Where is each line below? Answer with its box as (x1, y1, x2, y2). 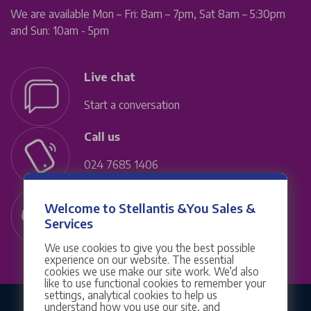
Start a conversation (84, 97, 180, 112)
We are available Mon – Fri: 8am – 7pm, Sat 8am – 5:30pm (10, 6, 285, 21)
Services (44, 215, 93, 231)
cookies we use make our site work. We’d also (44, 264, 259, 278)
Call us (84, 129, 120, 144)
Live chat (84, 69, 135, 84)
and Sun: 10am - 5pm (10, 23, 109, 37)
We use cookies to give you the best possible (44, 241, 255, 255)
